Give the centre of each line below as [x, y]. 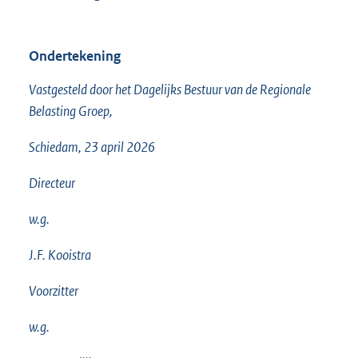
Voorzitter [54, 291]
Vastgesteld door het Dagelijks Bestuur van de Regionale [170, 90]
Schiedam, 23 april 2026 [92, 147]
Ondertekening [75, 56]
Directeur [52, 183]
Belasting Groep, [71, 111]
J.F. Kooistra [60, 255]
